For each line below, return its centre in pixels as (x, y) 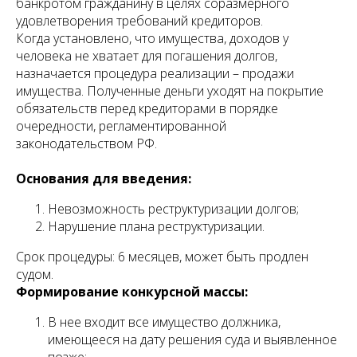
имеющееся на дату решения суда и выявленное (192, 340)
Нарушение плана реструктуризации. (156, 227)
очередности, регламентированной (121, 126)
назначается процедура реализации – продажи (155, 74)
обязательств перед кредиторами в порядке (147, 109)
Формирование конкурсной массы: (132, 292)
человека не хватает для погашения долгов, (147, 56)
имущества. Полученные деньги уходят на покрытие (170, 91)
